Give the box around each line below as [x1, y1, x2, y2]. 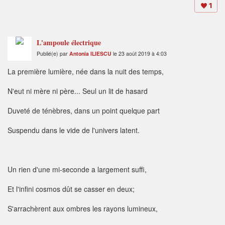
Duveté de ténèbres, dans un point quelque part [8, 105, 160, 116]
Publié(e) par [37, 50, 69, 58]
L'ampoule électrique [37, 37, 101, 48]
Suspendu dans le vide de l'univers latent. [8, 125, 140, 136]
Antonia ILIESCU [69, 50, 111, 58]
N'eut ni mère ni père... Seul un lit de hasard [8, 86, 148, 96]
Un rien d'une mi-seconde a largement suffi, [8, 164, 147, 175]
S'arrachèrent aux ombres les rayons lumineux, [8, 203, 158, 214]
